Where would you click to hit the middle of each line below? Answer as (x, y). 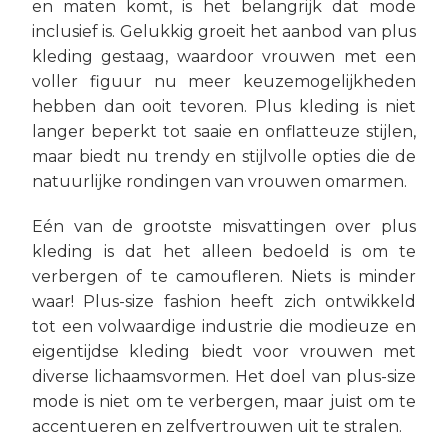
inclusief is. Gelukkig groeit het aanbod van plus (224, 31)
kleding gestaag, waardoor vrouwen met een (224, 56)
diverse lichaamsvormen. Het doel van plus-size (224, 376)
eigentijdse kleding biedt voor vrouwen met (224, 351)
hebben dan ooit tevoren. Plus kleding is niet (224, 106)
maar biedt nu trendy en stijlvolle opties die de (224, 156)
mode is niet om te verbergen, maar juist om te (224, 401)
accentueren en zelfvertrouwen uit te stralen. (217, 426)
